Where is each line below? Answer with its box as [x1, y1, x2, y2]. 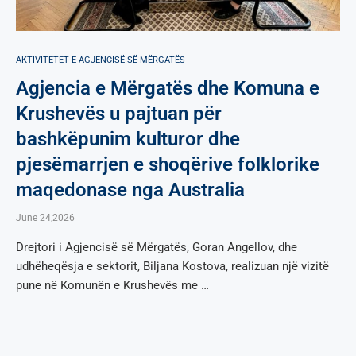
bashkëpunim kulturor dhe [16, 127, 240, 150]
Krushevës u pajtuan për [16, 102, 222, 125]
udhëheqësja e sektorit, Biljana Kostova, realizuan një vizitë [16, 258, 329, 273]
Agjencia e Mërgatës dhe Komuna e [16, 76, 319, 99]
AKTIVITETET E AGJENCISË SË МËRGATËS [16, 54, 185, 65]
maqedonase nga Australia [16, 178, 245, 201]
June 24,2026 [16, 211, 75, 223]
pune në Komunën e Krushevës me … [16, 277, 209, 292]
